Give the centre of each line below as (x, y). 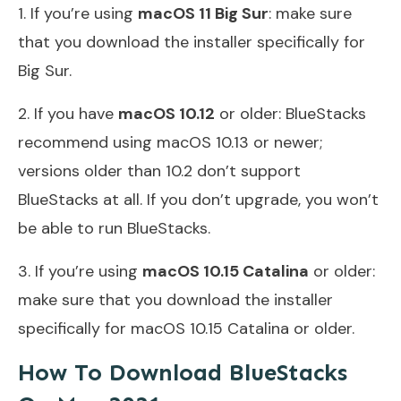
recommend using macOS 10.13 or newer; (170, 142)
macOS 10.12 (166, 113)
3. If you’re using (80, 271)
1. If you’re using (78, 13)
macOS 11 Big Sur (203, 13)
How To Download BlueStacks (183, 372)
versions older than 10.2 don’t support (159, 171)
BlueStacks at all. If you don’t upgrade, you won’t (198, 199)
